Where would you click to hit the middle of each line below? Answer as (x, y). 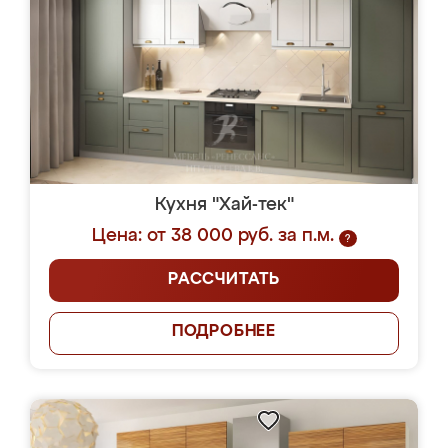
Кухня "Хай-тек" (224, 205)
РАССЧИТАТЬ (224, 280)
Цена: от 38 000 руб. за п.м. (212, 236)
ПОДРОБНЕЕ (224, 332)
